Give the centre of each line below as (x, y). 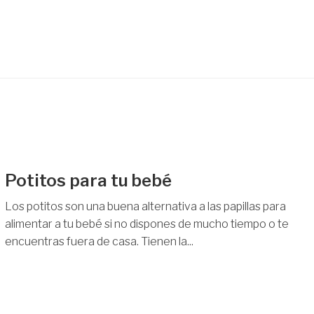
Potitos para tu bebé (88, 181)
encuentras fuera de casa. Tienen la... (99, 242)
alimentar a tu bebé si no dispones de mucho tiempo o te (146, 224)
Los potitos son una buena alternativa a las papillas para (145, 207)
